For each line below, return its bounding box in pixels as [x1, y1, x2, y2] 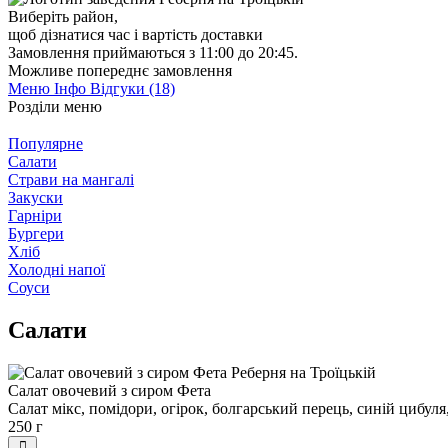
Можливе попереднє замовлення [8, 61, 232, 79]
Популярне [8, 134, 83, 152]
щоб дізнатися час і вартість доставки [8, 25, 263, 43]
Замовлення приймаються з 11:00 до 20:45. [8, 43, 298, 61]
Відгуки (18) [90, 79, 175, 97]
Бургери [8, 224, 64, 242]
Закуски [8, 188, 63, 206]
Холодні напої [8, 260, 105, 278]
